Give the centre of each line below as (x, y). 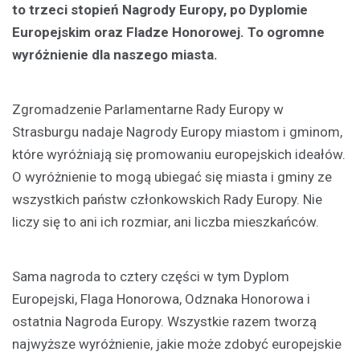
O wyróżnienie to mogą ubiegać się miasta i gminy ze (172, 176)
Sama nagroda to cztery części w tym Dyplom (151, 276)
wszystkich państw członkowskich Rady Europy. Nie (167, 199)
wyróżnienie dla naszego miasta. (115, 54)
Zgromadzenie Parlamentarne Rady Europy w (148, 109)
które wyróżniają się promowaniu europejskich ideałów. (179, 154)
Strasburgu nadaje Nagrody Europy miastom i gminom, (177, 131)
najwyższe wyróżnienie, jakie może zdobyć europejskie (177, 344)
